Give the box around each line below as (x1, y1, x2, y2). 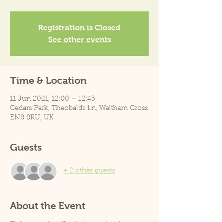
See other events (48, 35, 111, 44)
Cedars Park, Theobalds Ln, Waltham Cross (10, 105, 148, 112)
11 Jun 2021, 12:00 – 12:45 (10, 95, 95, 103)
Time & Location (10, 74, 87, 86)
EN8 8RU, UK (10, 114, 54, 121)
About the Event (10, 200, 85, 211)
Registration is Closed (38, 23, 120, 32)
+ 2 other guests (63, 167, 115, 175)
